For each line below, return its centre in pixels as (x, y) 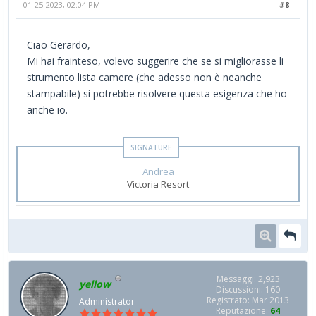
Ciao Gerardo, (59, 44)
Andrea (158, 171)
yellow (95, 284)
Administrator (107, 301)
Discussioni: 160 (248, 289)
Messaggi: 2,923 (248, 279)
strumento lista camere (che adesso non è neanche (144, 77)
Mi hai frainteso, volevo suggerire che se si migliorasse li (155, 61)
